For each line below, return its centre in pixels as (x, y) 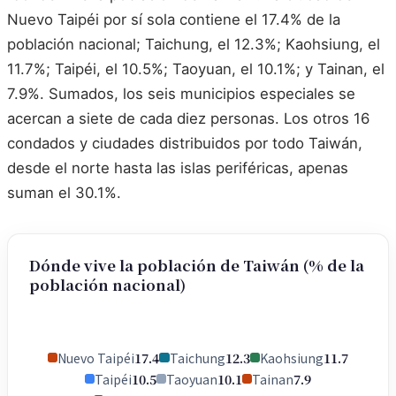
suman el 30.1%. (64, 193)
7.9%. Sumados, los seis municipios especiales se (181, 94)
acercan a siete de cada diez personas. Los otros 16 (188, 119)
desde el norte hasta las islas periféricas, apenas (178, 168)
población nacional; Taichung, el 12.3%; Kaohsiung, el (194, 45)
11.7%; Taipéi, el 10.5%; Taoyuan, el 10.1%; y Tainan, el (196, 69)
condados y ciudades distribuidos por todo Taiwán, (185, 144)
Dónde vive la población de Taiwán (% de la (197, 266)
